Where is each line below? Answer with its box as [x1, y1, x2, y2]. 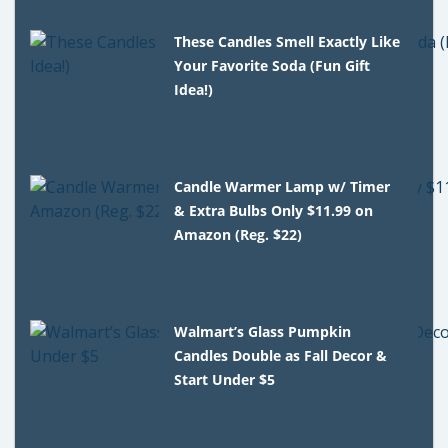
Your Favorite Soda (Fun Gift [174, 55, 371, 75]
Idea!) [174, 79, 214, 99]
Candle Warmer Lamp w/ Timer [174, 176, 391, 196]
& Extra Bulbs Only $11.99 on [174, 200, 374, 220]
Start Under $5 [174, 369, 276, 389]
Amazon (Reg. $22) [174, 224, 303, 244]
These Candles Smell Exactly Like [174, 31, 401, 51]
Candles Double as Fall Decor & [174, 345, 388, 365]
